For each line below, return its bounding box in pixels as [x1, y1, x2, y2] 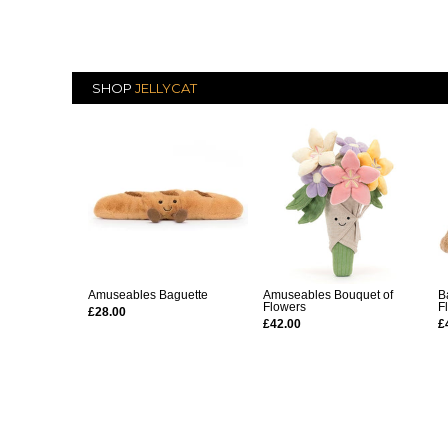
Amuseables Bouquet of [263, 288, 393, 302]
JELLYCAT [135, 80, 197, 96]
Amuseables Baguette [88, 288, 208, 302]
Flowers [263, 300, 306, 314]
